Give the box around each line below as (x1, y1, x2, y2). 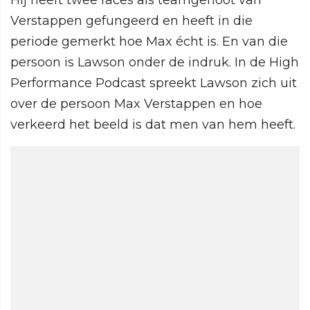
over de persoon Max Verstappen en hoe (10, 96, 262, 112)
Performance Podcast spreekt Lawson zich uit (10, 75, 297, 91)
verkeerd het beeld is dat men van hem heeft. (10, 117, 295, 133)
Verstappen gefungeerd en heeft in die (10, 13, 253, 29)
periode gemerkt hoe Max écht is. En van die (10, 34, 288, 50)
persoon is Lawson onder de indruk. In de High (10, 55, 299, 71)
